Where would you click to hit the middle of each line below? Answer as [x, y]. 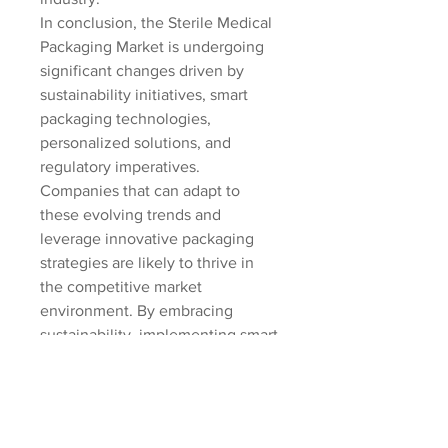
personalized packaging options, [153, 382]
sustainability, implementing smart [159, 334]
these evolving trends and [130, 214]
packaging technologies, [125, 118]
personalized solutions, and [135, 142]
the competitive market [121, 286]
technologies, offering [117, 358]
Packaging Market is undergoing [152, 46]
